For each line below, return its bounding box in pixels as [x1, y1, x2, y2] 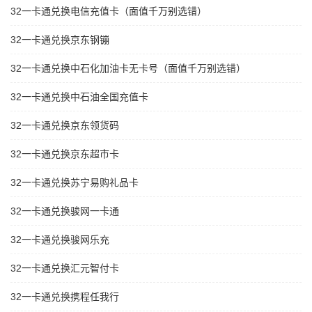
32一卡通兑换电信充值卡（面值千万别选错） [10, 6, 207, 17]
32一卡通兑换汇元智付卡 [10, 263, 119, 274]
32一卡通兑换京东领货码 [10, 120, 119, 132]
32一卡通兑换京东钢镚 [10, 34, 109, 46]
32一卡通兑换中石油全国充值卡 [10, 91, 148, 103]
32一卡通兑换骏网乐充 [10, 234, 109, 246]
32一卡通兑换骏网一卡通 [10, 205, 119, 217]
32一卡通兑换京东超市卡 [10, 148, 119, 160]
